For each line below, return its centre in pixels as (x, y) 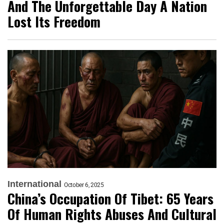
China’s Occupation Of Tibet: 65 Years (110, 198)
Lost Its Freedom (54, 22)
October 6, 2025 (84, 185)
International (34, 184)
